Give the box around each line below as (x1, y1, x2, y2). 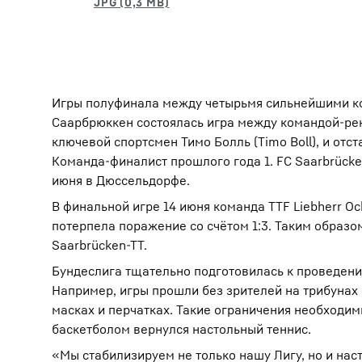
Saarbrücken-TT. (52, 237, 147, 253)
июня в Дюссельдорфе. (52, 172, 190, 188)
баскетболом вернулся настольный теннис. (52, 321, 311, 337)
